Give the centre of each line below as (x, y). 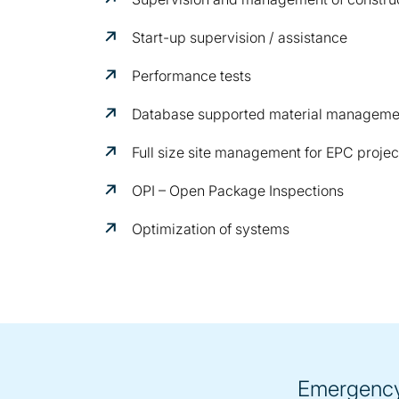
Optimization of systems (211, 229)
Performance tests (191, 76)
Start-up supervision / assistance (240, 37)
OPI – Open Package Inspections (238, 191)
